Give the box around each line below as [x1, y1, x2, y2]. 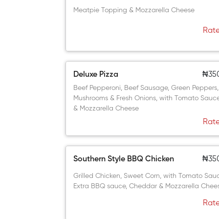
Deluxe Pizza [73, 71, 119, 79]
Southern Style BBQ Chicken [73, 155, 175, 163]
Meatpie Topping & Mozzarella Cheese [73, 7, 195, 14]
